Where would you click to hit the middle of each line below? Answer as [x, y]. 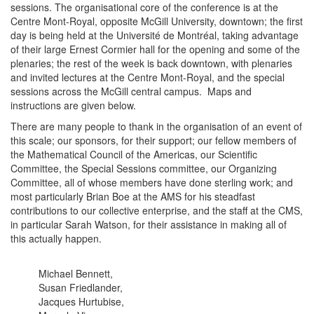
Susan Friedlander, [82, 287]
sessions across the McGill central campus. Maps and [131, 91]
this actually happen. [56, 238]
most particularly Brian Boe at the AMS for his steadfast [133, 196]
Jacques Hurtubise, [81, 301]
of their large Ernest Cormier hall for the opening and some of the [155, 49]
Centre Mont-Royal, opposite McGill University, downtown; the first [157, 21]
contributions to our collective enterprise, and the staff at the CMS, [157, 210]
